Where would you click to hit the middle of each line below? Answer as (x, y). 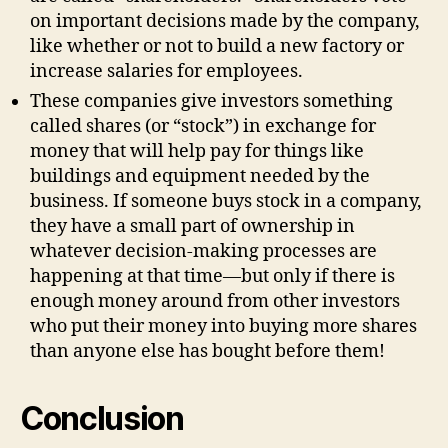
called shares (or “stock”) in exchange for (203, 126)
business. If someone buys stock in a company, (226, 201)
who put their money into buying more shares (223, 326)
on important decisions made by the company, (225, 21)
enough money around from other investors (215, 301)
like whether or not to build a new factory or (217, 46)
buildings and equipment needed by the (200, 176)
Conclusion (102, 418)
